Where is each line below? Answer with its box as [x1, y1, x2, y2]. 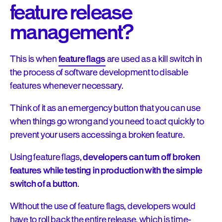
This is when [10, 53, 58, 65]
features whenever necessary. [10, 79, 125, 92]
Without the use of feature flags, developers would [10, 200, 196, 213]
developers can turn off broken [83, 151, 200, 164]
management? [10, 19, 133, 47]
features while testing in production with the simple [10, 164, 202, 177]
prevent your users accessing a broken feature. [10, 128, 185, 141]
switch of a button [10, 177, 78, 190]
